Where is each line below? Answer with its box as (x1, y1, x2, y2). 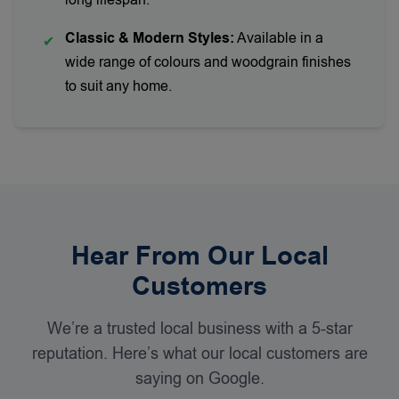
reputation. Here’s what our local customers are (31, 343, 368, 364)
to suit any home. (65, 77, 172, 96)
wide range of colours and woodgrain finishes (65, 53, 351, 72)
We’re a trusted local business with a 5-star (46, 318, 353, 339)
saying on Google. (134, 368, 265, 389)
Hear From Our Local (70, 239, 329, 274)
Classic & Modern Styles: (65, 28, 234, 48)
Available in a (234, 28, 323, 48)
